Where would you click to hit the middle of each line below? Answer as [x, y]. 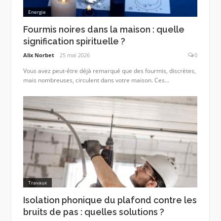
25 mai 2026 [75, 55]
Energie [37, 12]
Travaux [37, 183]
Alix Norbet [38, 55]
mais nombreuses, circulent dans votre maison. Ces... [96, 80]
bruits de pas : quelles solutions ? [93, 212]
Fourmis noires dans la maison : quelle [104, 30]
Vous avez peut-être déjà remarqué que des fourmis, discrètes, [109, 71]
